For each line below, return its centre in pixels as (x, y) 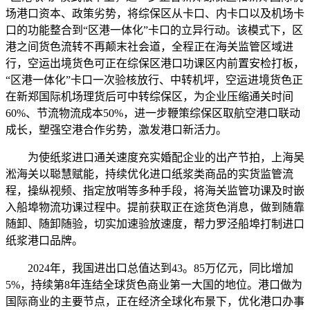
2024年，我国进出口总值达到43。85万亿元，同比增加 (149, 268)
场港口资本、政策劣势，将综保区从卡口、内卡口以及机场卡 (155, 14)
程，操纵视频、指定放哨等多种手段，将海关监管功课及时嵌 (155, 191)
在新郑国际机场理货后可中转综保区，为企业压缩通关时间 (149, 97)
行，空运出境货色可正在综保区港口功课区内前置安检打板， (155, 64)
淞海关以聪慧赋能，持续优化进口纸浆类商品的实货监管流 (149, 174)
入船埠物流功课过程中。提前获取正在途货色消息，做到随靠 (155, 208)
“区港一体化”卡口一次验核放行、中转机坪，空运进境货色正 (154, 80)
